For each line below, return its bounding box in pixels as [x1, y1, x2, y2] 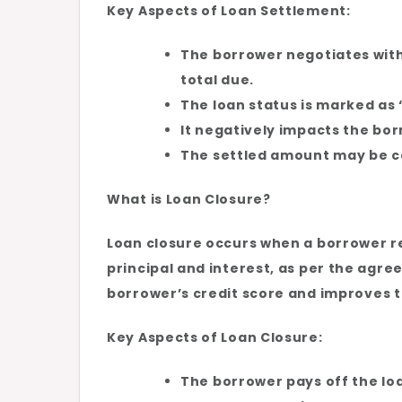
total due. [180, 71, 254, 90]
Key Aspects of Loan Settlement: [107, 2, 351, 21]
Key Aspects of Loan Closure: [107, 328, 323, 347]
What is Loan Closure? [107, 190, 271, 209]
